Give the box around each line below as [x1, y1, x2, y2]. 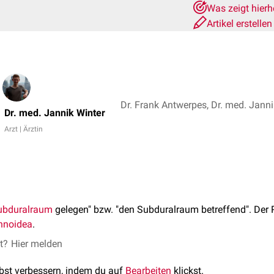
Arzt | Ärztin [4, 125, 43, 133]
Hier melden [11, 238, 62, 250]
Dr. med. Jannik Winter [4, 107, 105, 119]
